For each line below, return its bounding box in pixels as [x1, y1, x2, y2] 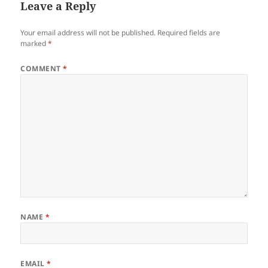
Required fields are [157, 27, 221, 38]
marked [20, 38, 48, 48]
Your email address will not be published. [20, 27, 156, 38]
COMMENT [20, 63, 63, 74]
